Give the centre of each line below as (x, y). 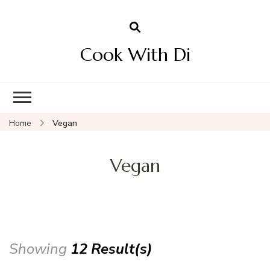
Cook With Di (135, 54)
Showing (40, 249)
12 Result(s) (111, 249)
